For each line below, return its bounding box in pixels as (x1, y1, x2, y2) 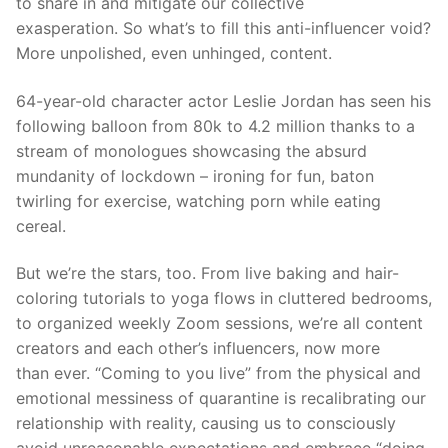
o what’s (133, 18, 200, 39)
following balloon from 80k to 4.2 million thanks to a (16, 115, 415, 136)
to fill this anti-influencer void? (200, 18, 431, 39)
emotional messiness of (16, 388, 199, 409)
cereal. (16, 215, 71, 236)
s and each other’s (71, 338, 213, 359)
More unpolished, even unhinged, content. (16, 43, 337, 64)
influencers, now (213, 338, 341, 359)
